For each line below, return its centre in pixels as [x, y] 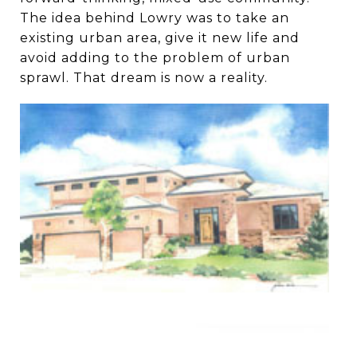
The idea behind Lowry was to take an [155, 18]
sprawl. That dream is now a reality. [144, 77]
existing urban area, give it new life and [160, 37]
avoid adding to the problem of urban [155, 57]
